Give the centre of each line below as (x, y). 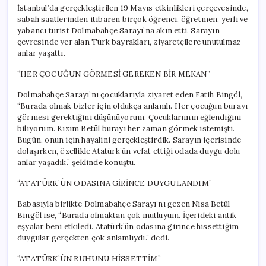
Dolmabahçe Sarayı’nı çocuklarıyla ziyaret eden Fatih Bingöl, (130, 94)
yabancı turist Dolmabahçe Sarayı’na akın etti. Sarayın (118, 30)
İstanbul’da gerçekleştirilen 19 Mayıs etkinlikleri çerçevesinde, (133, 8)
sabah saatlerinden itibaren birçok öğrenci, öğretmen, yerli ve (133, 19)
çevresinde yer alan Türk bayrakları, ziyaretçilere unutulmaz (129, 42)
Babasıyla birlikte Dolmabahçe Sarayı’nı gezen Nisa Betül (124, 204)
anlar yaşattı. (41, 53)
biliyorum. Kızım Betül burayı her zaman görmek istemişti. (126, 128)
